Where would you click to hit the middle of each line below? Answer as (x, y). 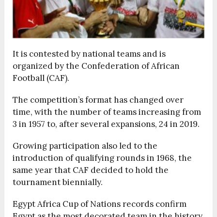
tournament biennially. (58, 182)
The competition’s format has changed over (98, 100)
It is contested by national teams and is (89, 54)
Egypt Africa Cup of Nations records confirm (100, 204)
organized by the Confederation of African (96, 66)
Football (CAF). (41, 78)
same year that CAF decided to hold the (91, 170)
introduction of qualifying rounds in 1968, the (102, 158)
